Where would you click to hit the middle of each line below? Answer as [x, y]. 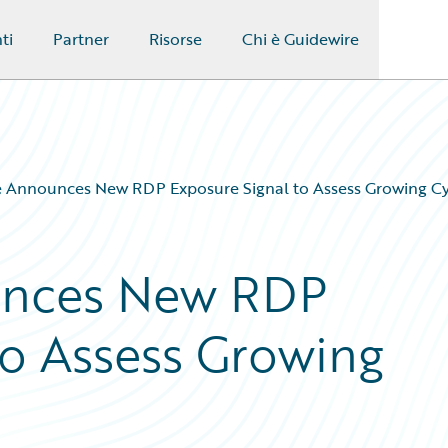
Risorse [175, 39]
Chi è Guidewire [300, 39]
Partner [80, 39]
